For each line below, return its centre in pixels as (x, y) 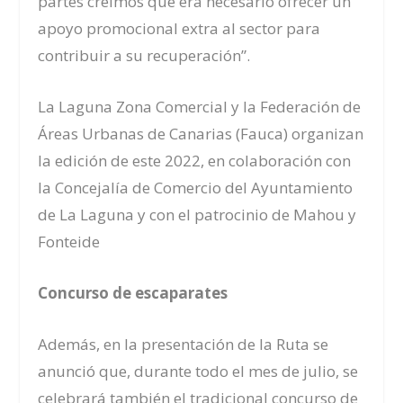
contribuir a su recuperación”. (144, 55)
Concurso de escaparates (133, 293)
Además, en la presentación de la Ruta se (184, 345)
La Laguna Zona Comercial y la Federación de (200, 106)
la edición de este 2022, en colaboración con (195, 160)
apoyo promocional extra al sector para (179, 28)
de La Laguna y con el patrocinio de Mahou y (197, 214)
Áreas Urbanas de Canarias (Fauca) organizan (201, 133)
